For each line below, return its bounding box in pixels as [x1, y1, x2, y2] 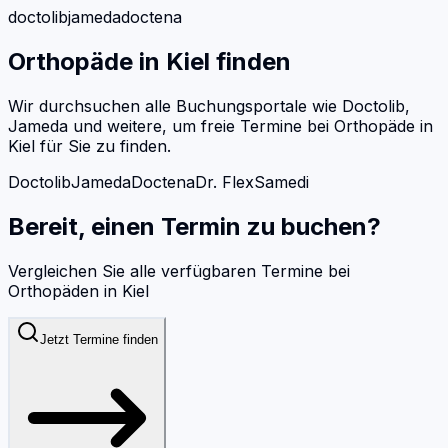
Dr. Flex [195, 172, 254, 193]
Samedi [254, 172, 309, 193]
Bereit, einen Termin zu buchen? [8, 211, 381, 241]
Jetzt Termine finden [40, 331, 158, 347]
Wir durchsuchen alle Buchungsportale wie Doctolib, [8, 96, 410, 117]
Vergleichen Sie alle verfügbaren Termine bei [8, 260, 350, 281]
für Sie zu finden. [35, 136, 171, 157]
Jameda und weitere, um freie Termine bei [8, 116, 334, 137]
